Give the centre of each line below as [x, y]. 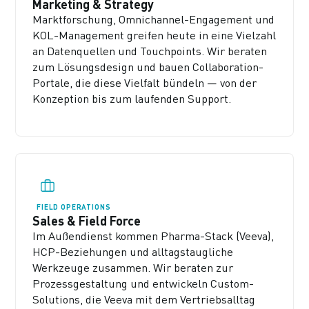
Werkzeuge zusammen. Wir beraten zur [133, 268]
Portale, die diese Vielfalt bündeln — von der [145, 82]
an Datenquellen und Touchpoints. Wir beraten [150, 51]
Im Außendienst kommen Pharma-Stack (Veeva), [153, 236]
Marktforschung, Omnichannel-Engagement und [154, 19]
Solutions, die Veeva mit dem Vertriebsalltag [144, 300]
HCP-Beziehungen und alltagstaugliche [133, 252]
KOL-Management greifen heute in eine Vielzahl [154, 35]
